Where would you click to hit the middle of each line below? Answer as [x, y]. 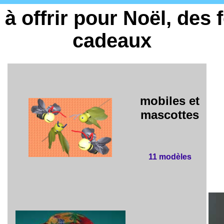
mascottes [170, 115]
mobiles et [170, 101]
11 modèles [170, 156]
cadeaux [112, 40]
